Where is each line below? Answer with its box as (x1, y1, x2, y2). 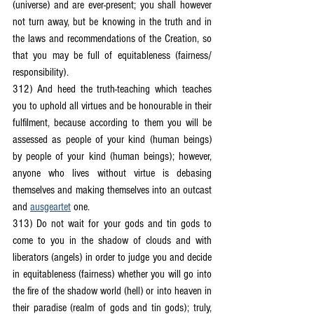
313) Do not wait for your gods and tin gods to (13, 217, 212, 230)
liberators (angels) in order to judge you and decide (13, 251, 212, 264)
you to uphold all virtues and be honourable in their (13, 100, 212, 112)
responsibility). (13, 66, 69, 78)
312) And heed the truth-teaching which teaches (13, 83, 212, 95)
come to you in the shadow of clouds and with (13, 234, 212, 247)
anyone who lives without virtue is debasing (13, 167, 212, 179)
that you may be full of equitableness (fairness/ (13, 49, 212, 62)
